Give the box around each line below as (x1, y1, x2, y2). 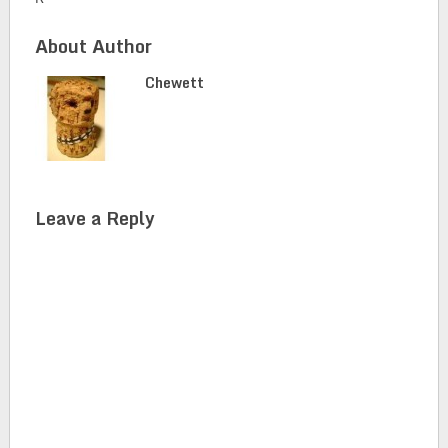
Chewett (144, 71, 204, 95)
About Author (34, 31, 152, 62)
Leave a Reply (34, 203, 155, 234)
